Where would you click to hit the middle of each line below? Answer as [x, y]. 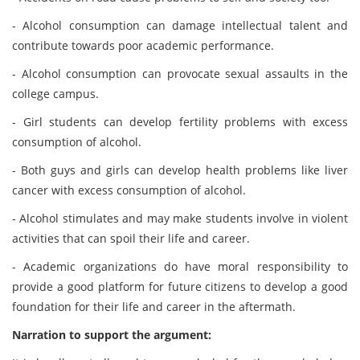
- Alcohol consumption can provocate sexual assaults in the [180, 74]
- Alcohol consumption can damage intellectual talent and [180, 25]
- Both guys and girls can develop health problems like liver [180, 170]
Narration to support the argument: [112, 335]
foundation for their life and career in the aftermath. [154, 307]
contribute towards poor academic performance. [143, 45]
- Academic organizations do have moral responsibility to [180, 266]
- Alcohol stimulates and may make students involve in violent [180, 218]
